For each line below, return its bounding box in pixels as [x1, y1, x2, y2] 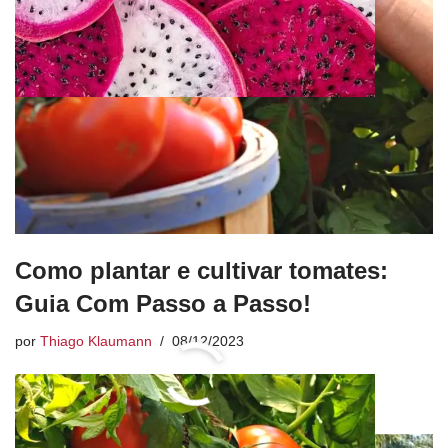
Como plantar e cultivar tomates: [15, 257, 388, 285]
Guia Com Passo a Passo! [15, 290, 311, 318]
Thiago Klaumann [40, 334, 152, 350]
